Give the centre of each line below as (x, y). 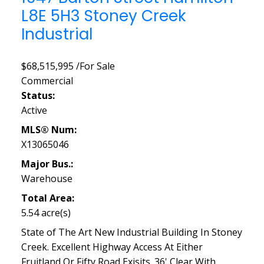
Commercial (47, 80)
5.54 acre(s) (46, 212)
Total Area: (47, 198)
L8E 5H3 (50, 16)
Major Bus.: (47, 164)
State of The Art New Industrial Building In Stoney (131, 232)
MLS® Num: (49, 129)
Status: (38, 95)
